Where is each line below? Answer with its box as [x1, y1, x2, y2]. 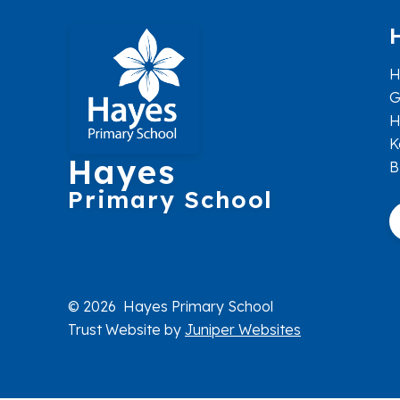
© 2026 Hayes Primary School [68, 297, 273, 315]
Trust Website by [68, 321, 185, 338]
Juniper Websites [185, 321, 301, 338]
